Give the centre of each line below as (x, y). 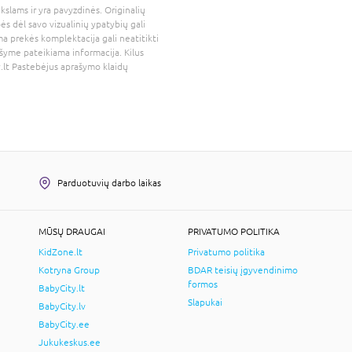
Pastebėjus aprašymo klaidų (69, 66)
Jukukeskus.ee (70, 342)
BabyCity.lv (62, 306)
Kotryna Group (69, 270)
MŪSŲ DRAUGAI (72, 231)
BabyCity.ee (64, 324)
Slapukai (205, 302)
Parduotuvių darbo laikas (109, 183)
